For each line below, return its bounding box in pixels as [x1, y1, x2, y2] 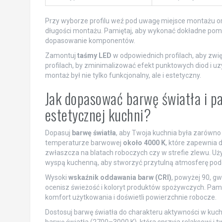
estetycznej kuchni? [45, 104, 151, 126]
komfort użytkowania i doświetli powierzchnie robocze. [45, 193, 217, 202]
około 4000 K [122, 139, 166, 147]
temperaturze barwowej [45, 139, 123, 147]
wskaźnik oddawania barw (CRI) [68, 173, 171, 182]
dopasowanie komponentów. [45, 37, 135, 45]
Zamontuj [45, 52, 77, 60]
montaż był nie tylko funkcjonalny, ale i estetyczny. [45, 71, 201, 80]
